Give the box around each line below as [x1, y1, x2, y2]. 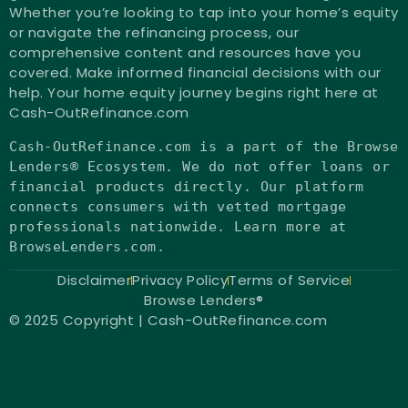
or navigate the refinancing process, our [9, 23, 299, 43]
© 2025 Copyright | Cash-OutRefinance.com [9, 311, 327, 331]
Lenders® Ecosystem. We [9, 158, 209, 175]
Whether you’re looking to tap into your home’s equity [9, 3, 399, 23]
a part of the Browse [217, 138, 399, 155]
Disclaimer [57, 270, 131, 291]
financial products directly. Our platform [9, 178, 364, 195]
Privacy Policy [132, 270, 228, 291]
